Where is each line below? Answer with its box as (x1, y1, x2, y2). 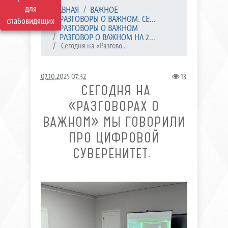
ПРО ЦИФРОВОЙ (68, 129, 159, 146)
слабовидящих (7, 15, 54, 26)
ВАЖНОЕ (90, 4, 118, 15)
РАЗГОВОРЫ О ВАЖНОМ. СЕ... (59, 13, 156, 24)
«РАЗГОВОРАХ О (68, 98, 160, 115)
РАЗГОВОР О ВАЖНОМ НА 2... (59, 32, 155, 43)
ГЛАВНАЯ (48, 4, 79, 15)
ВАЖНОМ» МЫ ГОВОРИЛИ (42, 113, 185, 130)
